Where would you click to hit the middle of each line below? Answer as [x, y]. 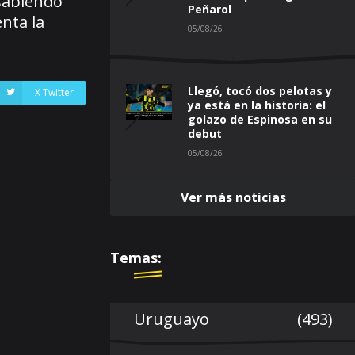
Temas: [136, 257]
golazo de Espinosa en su [260, 119]
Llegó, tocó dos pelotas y [260, 90]
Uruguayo [172, 319]
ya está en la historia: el [257, 105]
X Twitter [54, 92]
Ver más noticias [233, 197]
